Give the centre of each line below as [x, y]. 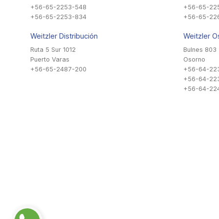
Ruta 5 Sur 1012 [53, 50]
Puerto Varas [50, 60]
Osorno [194, 60]
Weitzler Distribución [64, 36]
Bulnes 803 [200, 50]
